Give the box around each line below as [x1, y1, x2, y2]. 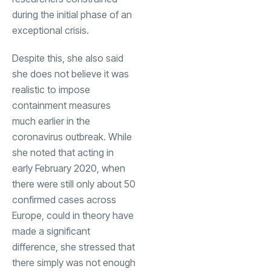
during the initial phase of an [12, 8, 132, 21]
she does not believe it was [12, 67, 129, 80]
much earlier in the [12, 114, 90, 127]
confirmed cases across [12, 193, 116, 206]
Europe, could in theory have [12, 209, 134, 221]
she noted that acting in [12, 146, 114, 158]
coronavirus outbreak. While [12, 130, 132, 143]
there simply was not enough [12, 256, 135, 269]
